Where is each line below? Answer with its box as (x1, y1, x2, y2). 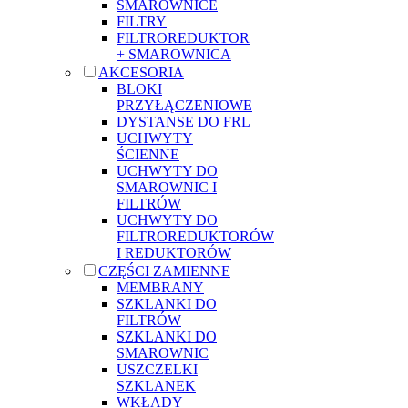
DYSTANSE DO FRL (117, 113, 250, 129)
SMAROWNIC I (117, 178, 217, 195)
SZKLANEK (117, 377, 196, 393)
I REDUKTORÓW (117, 244, 231, 260)
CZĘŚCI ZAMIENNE (98, 262, 230, 279)
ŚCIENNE (117, 146, 179, 162)
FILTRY (117, 13, 167, 29)
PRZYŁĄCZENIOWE (117, 97, 252, 113)
